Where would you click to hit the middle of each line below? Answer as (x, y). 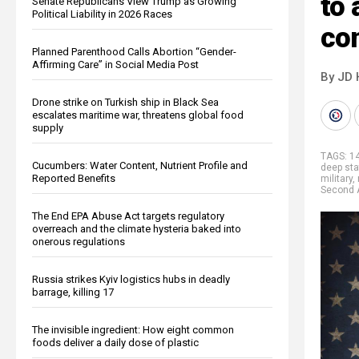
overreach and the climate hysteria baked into (137, 228)
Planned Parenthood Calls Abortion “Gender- (134, 51)
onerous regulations (79, 241)
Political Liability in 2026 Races (102, 14)
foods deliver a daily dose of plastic (115, 342)
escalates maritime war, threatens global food (138, 115)
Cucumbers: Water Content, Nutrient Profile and (140, 165)
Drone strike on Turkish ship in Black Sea (125, 102)
